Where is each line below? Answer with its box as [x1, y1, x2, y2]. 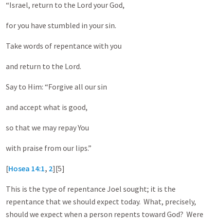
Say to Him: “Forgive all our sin [6, 82, 107, 91]
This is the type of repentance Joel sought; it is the [6, 184, 176, 194]
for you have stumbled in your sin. [6, 20, 116, 30]
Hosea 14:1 [8, 163, 45, 173]
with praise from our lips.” [6, 143, 91, 153]
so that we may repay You [6, 123, 89, 132]
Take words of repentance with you [6, 41, 122, 51]
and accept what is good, [6, 102, 88, 112]
